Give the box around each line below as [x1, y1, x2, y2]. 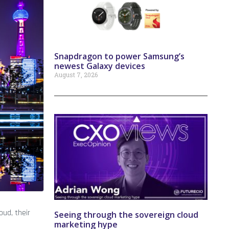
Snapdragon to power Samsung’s [54, 51, 185, 62]
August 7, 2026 [54, 71, 98, 79]
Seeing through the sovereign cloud [54, 209, 198, 221]
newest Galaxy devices [54, 60, 145, 72]
